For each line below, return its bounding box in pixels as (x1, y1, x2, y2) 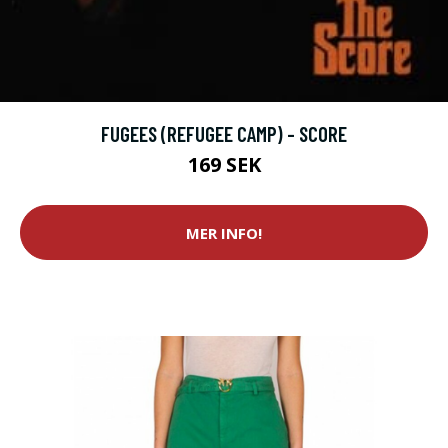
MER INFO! (186, 222, 262, 243)
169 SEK (187, 151, 261, 179)
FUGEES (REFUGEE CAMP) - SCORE (101, 121, 347, 147)
